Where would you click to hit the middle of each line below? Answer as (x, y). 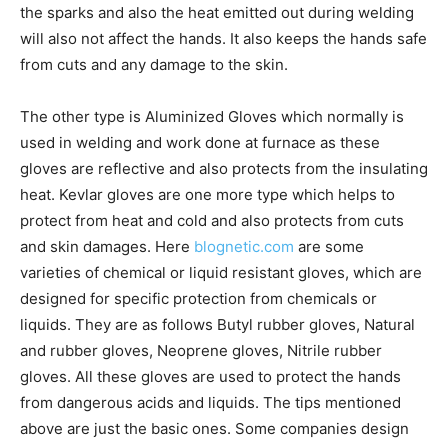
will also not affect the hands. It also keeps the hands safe (223, 38)
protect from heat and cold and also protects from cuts (212, 220)
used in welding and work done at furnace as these (200, 142)
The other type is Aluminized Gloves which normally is (212, 116)
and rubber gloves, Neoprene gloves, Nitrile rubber (201, 350)
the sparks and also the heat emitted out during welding (217, 12)
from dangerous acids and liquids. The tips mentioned (210, 402)
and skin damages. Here (107, 246)
